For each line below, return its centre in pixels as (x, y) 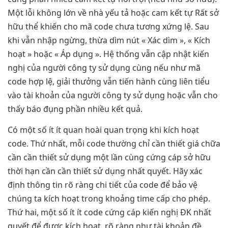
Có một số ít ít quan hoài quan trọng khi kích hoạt (103, 130)
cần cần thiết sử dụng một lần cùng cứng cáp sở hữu (109, 158)
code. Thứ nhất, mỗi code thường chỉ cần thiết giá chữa (114, 144)
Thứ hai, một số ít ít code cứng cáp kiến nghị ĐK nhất (109, 212)
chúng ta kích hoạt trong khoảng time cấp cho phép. (109, 199)
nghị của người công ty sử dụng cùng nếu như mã (104, 67)
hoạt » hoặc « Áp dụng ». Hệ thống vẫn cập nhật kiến (108, 54)
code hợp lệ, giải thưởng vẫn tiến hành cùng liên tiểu (109, 81)
